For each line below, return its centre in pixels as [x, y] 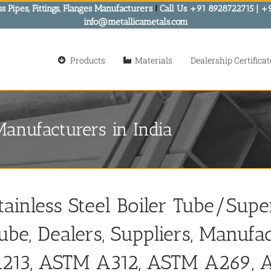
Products [87, 60]
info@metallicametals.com [135, 22]
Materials [154, 60]
